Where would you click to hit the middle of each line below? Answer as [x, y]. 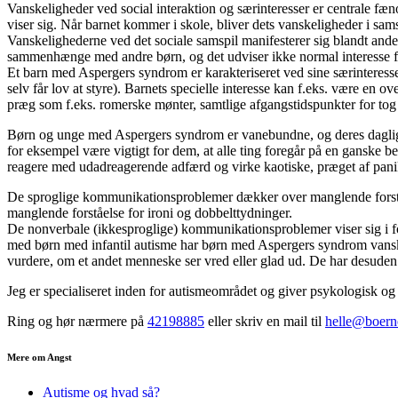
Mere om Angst [40, 357]
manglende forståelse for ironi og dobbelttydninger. [150, 212]
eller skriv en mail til [265, 321]
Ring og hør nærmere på [77, 321]
